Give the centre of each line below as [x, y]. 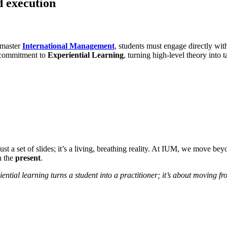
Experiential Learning [86, 55]
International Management [68, 46]
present [28, 158]
